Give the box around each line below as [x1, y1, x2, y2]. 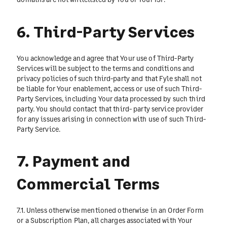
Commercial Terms [17, 174, 160, 193]
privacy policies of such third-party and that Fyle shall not [17, 73, 202, 83]
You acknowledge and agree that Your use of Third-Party [17, 53, 194, 62]
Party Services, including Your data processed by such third [17, 94, 205, 103]
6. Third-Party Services [17, 22, 195, 41]
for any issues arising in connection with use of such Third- [17, 114, 206, 123]
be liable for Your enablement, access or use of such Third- [17, 84, 202, 93]
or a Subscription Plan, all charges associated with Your [17, 216, 193, 225]
